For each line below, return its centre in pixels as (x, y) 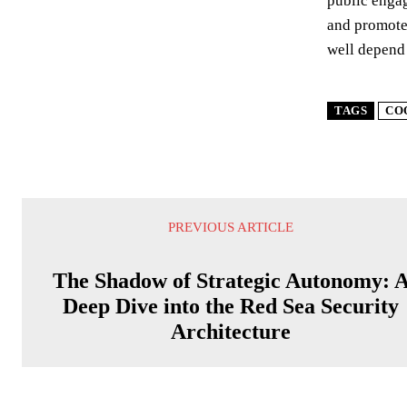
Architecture (231, 332)
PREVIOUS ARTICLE (231, 227)
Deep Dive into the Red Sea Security (231, 306)
